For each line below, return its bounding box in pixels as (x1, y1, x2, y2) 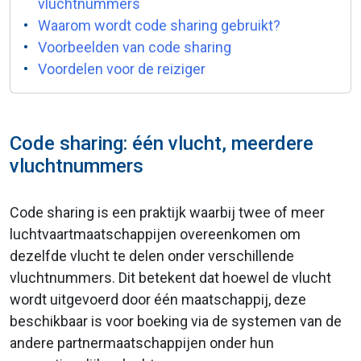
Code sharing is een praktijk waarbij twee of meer (10, 204, 325, 221)
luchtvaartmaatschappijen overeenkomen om (10, 226, 301, 243)
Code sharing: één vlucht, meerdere (10, 132, 313, 155)
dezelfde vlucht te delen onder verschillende (10, 247, 294, 264)
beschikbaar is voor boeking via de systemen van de (10, 313, 342, 330)
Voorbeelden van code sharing (38, 39, 231, 56)
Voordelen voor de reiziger (38, 60, 205, 77)
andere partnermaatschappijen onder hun (10, 334, 274, 351)
